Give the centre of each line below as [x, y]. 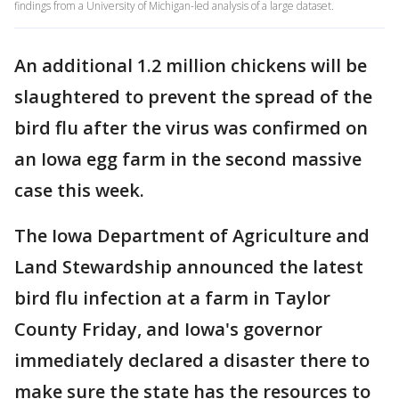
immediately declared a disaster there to [192, 360]
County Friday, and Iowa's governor [168, 329]
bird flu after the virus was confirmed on [191, 128]
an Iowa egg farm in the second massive [188, 159]
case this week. [79, 190]
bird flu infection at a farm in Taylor [172, 298]
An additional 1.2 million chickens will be [191, 65]
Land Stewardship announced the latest [189, 267]
